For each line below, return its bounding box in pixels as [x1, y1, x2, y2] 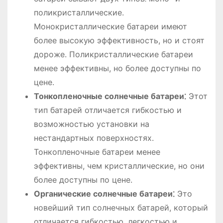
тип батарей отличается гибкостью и [33, 105, 182, 115]
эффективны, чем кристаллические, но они [33, 160, 205, 171]
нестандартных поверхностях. [33, 132, 154, 143]
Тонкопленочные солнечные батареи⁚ [33, 91, 186, 101]
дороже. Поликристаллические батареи [33, 49, 193, 59]
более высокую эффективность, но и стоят [33, 35, 205, 45]
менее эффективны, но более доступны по [33, 63, 201, 73]
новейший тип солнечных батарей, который [33, 202, 208, 213]
